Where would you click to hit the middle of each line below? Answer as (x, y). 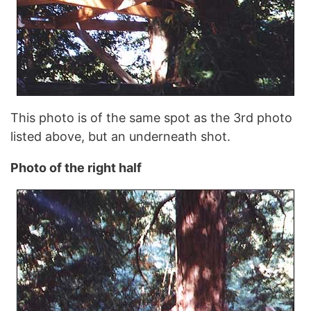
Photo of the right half (76, 167)
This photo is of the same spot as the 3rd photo (151, 117)
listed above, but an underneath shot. (120, 136)
